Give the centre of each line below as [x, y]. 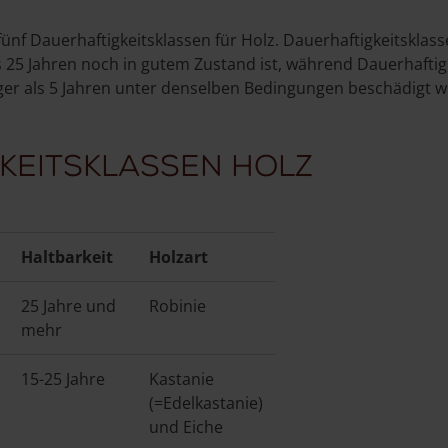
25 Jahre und [68, 305]
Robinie [177, 305]
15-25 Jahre [63, 378]
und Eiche [186, 426]
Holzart [178, 256]
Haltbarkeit [67, 256]
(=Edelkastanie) [206, 402]
